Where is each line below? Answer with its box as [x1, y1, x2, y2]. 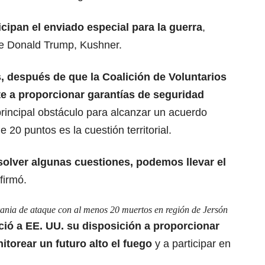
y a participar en [152, 237, 231, 250]
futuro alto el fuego [56, 237, 152, 250]
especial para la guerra [87, 21, 202, 33]
